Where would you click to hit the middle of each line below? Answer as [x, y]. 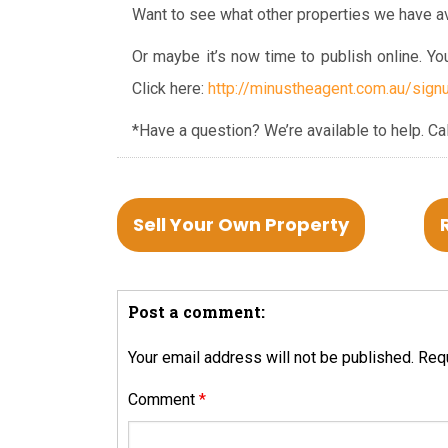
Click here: [168, 88]
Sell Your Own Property [241, 224]
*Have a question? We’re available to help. [278, 130]
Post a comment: [196, 311]
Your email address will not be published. [271, 357]
